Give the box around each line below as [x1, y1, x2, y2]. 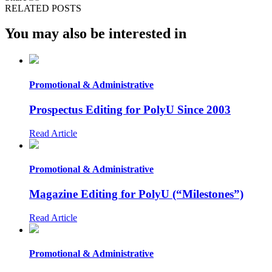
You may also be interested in [5, 25, 186, 42]
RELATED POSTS [5, 2, 81, 13]
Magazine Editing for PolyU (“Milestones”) [29, 188, 243, 201]
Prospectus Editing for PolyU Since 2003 [29, 103, 231, 116]
